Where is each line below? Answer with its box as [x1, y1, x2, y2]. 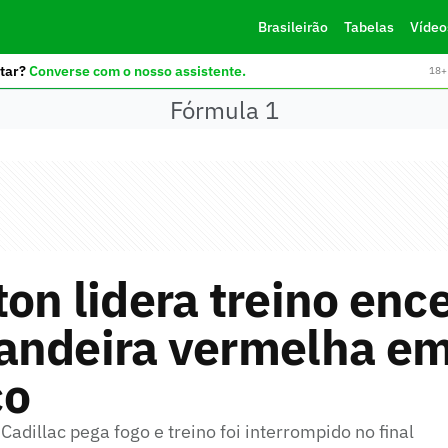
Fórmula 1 [169, 93, 279, 126]
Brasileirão [257, 18, 328, 36]
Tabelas [343, 18, 394, 36]
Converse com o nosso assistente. [28, 61, 246, 80]
